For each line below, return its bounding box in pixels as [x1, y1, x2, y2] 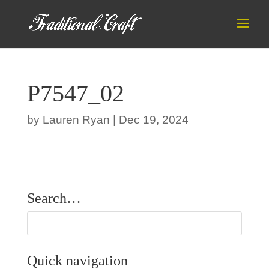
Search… [26, 190, 81, 206]
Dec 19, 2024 [118, 113, 189, 126]
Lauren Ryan [42, 113, 110, 126]
